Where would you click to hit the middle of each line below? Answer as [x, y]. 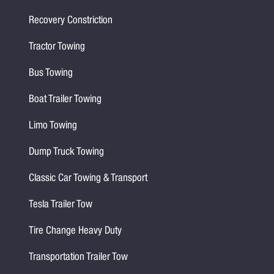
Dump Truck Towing [67, 153]
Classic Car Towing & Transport [88, 179]
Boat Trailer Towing [65, 100]
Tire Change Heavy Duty [76, 232]
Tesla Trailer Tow [61, 206]
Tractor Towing [57, 48]
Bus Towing [51, 74]
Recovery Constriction [71, 21]
